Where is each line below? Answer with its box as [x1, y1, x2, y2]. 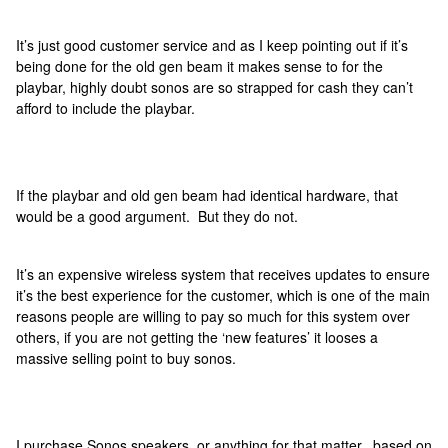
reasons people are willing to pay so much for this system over [16, 306, 410, 326]
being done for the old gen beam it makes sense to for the [16, 56, 383, 76]
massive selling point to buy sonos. [16, 348, 240, 368]
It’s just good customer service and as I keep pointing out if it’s [16, 35, 408, 55]
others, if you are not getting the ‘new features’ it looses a [16, 327, 378, 347]
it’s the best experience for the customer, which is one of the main [16, 285, 430, 305]
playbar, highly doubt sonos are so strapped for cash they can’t [16, 77, 413, 97]
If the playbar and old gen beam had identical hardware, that [16, 185, 398, 205]
